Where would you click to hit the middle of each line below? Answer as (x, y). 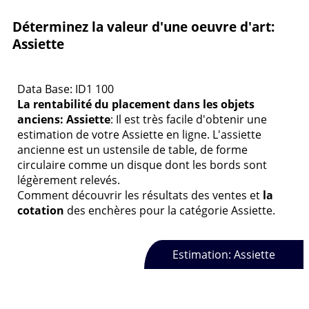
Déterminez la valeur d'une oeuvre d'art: (143, 27)
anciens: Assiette (64, 120)
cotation (41, 211)
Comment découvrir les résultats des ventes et (140, 196)
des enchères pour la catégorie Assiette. (170, 211)
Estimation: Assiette (223, 254)
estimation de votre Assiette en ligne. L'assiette (139, 135)
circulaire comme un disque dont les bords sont (142, 165)
